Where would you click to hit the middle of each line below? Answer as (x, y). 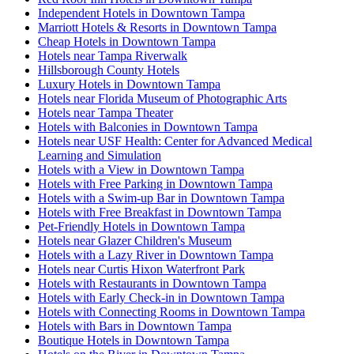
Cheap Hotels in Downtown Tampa (127, 41)
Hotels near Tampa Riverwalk (113, 55)
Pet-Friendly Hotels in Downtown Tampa (141, 226)
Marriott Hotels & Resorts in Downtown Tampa (157, 27)
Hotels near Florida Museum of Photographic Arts (162, 98)
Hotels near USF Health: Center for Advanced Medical (175, 141)
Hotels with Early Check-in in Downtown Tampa (161, 297)
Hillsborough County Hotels (109, 70)
